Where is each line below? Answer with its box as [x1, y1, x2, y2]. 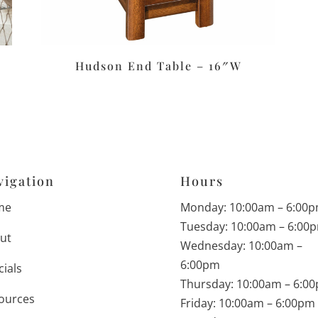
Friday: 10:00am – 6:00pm [180, 295, 315, 311]
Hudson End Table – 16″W [75, 58, 242, 74]
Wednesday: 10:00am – [180, 237, 302, 253]
